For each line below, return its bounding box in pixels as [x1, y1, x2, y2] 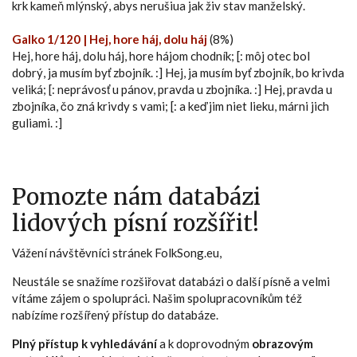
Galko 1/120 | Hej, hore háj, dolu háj [12, 31, 210, 46]
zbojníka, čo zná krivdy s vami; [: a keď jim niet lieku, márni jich [12, 98, 329, 113]
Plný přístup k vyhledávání [12, 335, 157, 351]
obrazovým [252, 335, 313, 351]
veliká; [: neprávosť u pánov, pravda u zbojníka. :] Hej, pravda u [12, 81, 332, 96]
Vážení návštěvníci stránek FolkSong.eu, [12, 245, 222, 260]
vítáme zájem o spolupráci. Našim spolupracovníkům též [12, 290, 302, 305]
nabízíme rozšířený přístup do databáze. [12, 307, 218, 322]
